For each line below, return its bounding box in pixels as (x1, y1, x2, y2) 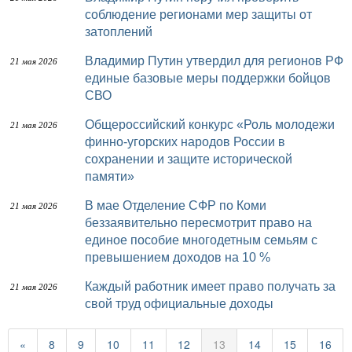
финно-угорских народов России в (85, 135, 285, 148)
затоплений (85, 25, 152, 38)
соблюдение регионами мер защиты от (85, 8, 312, 21)
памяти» (85, 170, 134, 183)
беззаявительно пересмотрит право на (85, 216, 312, 229)
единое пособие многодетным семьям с (85, 233, 317, 247)
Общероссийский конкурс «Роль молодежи (85, 118, 94, 131)
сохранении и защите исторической (85, 152, 292, 166)
